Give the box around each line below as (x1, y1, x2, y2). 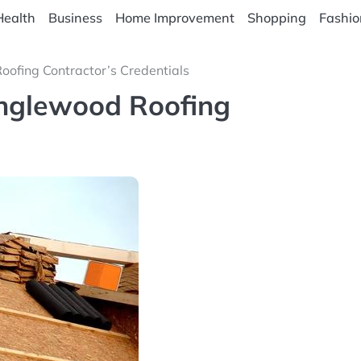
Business (48, 10, 102, 27)
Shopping (247, 10, 306, 27)
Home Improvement (114, 10, 234, 27)
